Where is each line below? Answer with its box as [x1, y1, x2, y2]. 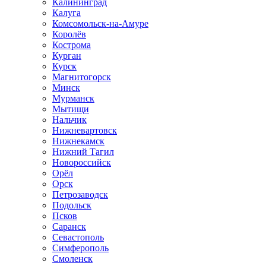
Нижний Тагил [52, 147, 114, 157]
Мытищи [52, 104, 89, 114]
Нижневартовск [52, 125, 117, 135]
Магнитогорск [52, 72, 111, 82]
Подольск [52, 200, 91, 210]
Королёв [52, 29, 86, 39]
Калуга [52, 8, 81, 18]
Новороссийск [52, 157, 111, 167]
